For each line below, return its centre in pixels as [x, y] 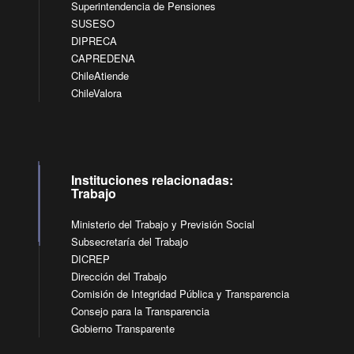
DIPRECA [94, 41]
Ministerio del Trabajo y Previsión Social [163, 224]
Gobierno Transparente [123, 328]
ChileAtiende [100, 75]
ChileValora [97, 93]
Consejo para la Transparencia [141, 311]
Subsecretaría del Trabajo [130, 241]
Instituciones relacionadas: [153, 180]
